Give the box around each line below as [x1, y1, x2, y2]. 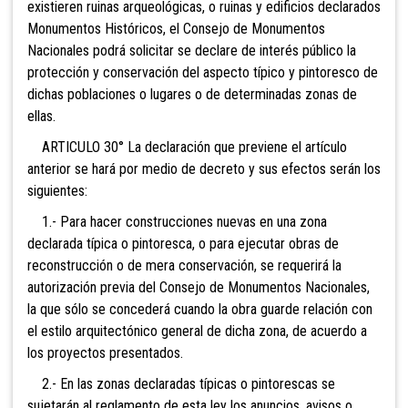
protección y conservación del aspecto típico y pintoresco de [27, 64, 378, 82]
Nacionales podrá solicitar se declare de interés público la [27, 42, 356, 60]
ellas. [27, 107, 56, 126]
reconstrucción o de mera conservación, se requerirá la [27, 257, 342, 275]
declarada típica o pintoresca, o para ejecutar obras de [27, 235, 339, 253]
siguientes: [27, 182, 87, 200]
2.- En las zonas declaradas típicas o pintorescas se [27, 375, 335, 393]
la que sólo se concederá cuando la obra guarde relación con [27, 301, 372, 319]
